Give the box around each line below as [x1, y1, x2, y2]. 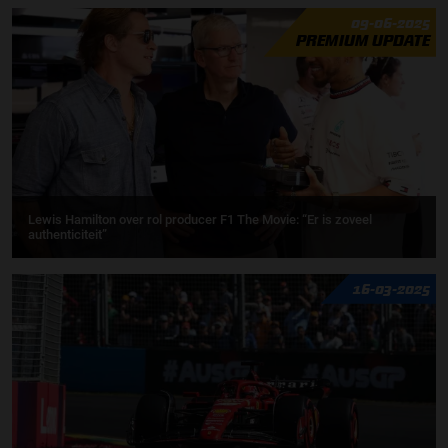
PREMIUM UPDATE [295, 31, 430, 50]
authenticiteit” [28, 227, 107, 243]
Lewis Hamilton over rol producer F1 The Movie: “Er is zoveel [28, 212, 372, 228]
